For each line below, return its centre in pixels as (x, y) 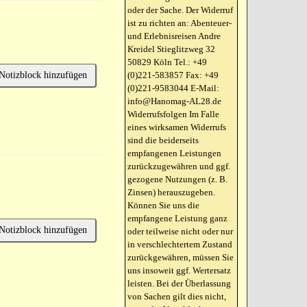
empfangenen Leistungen (175, 153)
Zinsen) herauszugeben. (172, 192)
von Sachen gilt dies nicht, (177, 296)
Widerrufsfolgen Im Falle (174, 114)
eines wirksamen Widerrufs (177, 127)
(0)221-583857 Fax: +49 (173, 75)
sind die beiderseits (163, 140)
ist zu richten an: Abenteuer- (180, 23)
